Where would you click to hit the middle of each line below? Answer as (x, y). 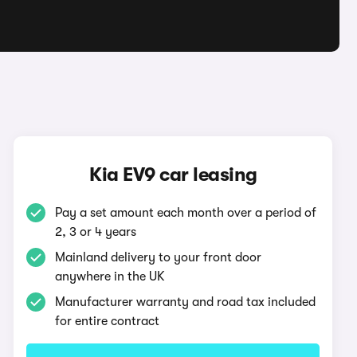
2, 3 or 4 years (96, 232)
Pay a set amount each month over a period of (186, 213)
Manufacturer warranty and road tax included (186, 302)
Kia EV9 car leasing (173, 175)
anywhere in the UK (110, 277)
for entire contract (108, 321)
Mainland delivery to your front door (159, 257)
